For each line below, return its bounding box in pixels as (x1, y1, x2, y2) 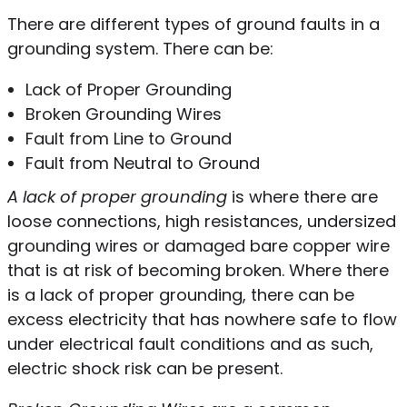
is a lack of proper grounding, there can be (6, 283, 354, 306)
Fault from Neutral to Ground (25, 151, 260, 174)
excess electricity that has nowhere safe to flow (6, 307, 397, 331)
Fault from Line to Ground (25, 126, 232, 150)
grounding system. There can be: (6, 36, 273, 60)
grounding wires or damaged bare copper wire (6, 233, 390, 257)
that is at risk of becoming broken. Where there (6, 258, 389, 282)
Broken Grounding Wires (25, 102, 222, 125)
